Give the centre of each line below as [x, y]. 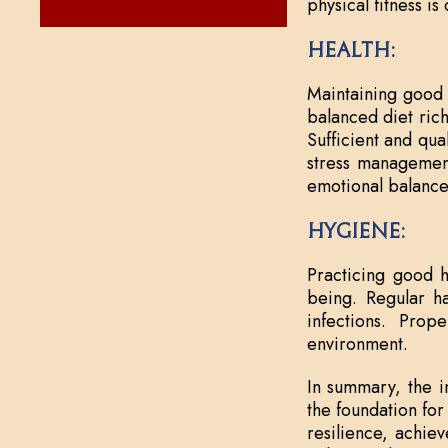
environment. [357, 344]
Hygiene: [355, 231]
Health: [350, 50]
